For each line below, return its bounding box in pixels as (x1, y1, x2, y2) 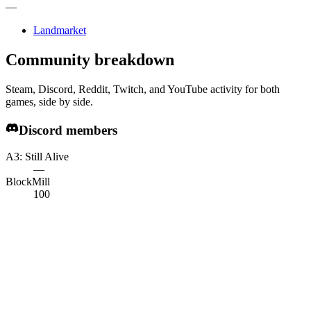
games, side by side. (6, 95, 93, 108)
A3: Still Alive (6, 150, 69, 162)
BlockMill (6, 175, 50, 187)
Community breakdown (6, 50, 174, 69)
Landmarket (33, 24, 86, 36)
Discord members (18, 122, 117, 137)
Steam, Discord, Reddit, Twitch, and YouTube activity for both (6, 83, 280, 95)
